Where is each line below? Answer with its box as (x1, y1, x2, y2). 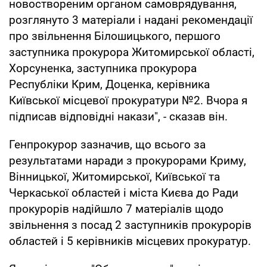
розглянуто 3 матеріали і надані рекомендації (9, 13, 253, 27)
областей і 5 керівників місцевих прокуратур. (9, 234, 251, 248)
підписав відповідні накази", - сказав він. (9, 109, 228, 123)
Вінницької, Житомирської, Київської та (9, 169, 220, 184)
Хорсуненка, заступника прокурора (9, 61, 197, 75)
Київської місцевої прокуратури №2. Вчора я (9, 93, 247, 107)
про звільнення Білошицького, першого (9, 29, 221, 43)
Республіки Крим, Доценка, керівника (9, 77, 210, 91)
